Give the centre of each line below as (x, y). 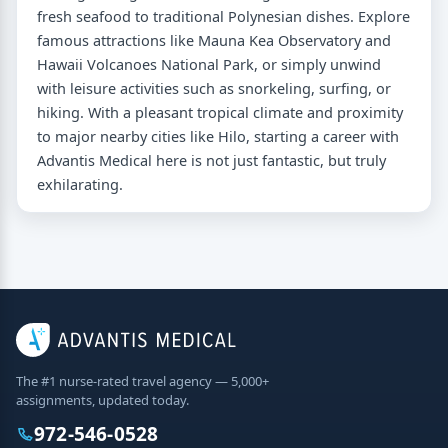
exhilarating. (80, 183)
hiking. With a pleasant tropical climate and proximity (220, 111)
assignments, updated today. (102, 399)
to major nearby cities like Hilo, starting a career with (218, 135)
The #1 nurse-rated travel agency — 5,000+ (142, 380)
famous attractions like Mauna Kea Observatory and (214, 39)
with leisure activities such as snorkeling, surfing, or (214, 87)
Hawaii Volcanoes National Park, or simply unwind (209, 63)
